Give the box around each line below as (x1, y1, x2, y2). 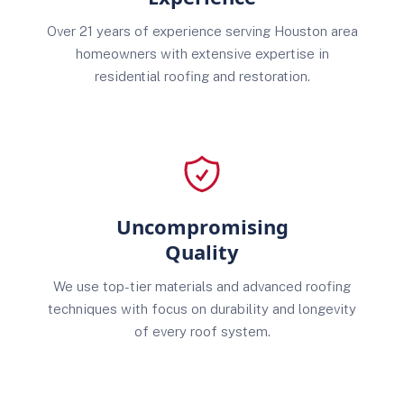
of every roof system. (133, 324, 271, 339)
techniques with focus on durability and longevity (48, 301, 356, 317)
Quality (165, 238, 239, 265)
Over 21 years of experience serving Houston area (46, 23, 358, 39)
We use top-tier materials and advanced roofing (53, 279, 351, 294)
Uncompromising (115, 213, 289, 240)
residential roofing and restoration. (94, 69, 310, 84)
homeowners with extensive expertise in (75, 46, 329, 61)
